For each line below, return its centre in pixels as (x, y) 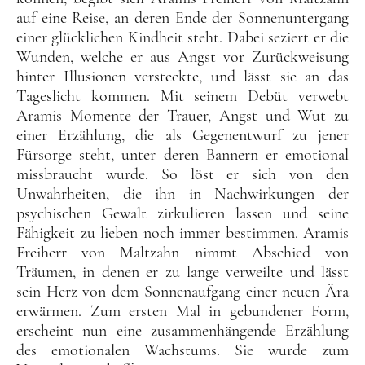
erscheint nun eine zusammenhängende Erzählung (182, 330)
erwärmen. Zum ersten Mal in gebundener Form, (182, 311)
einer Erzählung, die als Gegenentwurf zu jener (182, 135)
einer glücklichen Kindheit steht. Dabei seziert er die (182, 37)
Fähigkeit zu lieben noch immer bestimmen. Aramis (182, 233)
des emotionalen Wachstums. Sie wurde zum (182, 350)
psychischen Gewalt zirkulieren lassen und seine (182, 213)
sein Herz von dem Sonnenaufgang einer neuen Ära (182, 291)
